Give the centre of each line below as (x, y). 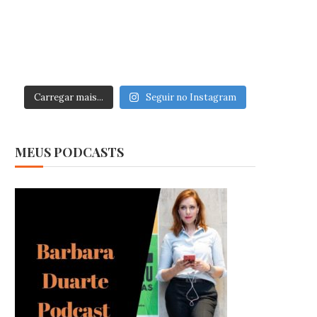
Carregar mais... (68, 98)
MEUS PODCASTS (69, 152)
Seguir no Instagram (191, 98)
